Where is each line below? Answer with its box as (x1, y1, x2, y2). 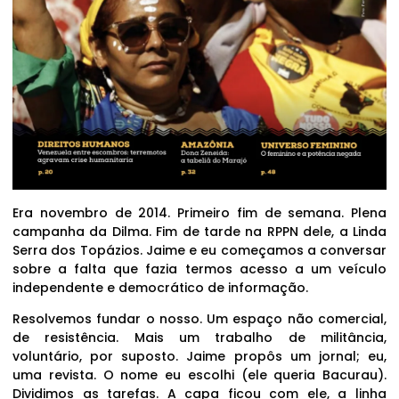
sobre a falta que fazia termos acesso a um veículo (12, 259, 387, 278)
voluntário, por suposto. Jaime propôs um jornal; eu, (12, 347, 387, 366)
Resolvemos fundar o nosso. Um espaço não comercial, (12, 310, 387, 329)
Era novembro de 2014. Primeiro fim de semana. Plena (12, 203, 387, 222)
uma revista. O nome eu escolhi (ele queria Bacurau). (12, 366, 387, 385)
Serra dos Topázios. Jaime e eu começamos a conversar (12, 240, 387, 259)
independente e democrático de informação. (12, 278, 308, 297)
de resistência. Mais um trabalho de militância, (12, 329, 387, 347)
